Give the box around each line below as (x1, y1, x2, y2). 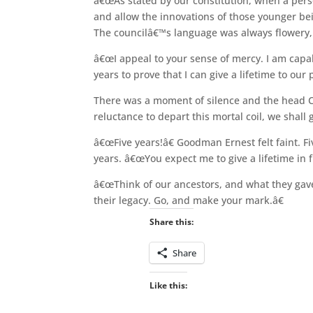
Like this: (149, 279, 187, 291)
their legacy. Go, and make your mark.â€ (94, 193, 284, 207)
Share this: (149, 215, 194, 228)
